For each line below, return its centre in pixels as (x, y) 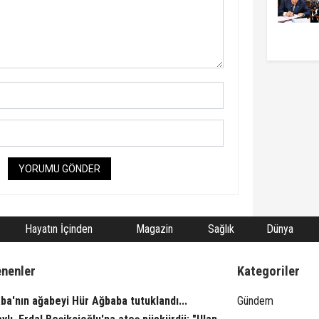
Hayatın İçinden (58, 229)
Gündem (256, 300)
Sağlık (221, 229)
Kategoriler (269, 271)
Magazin (155, 229)
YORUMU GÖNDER (59, 168)
